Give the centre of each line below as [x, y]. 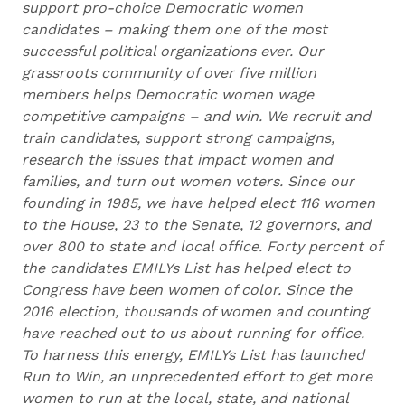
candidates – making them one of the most [174, 29]
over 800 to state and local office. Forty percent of [202, 246]
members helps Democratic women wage [168, 94]
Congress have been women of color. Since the [187, 290]
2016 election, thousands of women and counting [195, 311]
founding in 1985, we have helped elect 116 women [198, 203]
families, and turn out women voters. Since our [188, 181]
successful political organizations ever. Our [173, 51]
